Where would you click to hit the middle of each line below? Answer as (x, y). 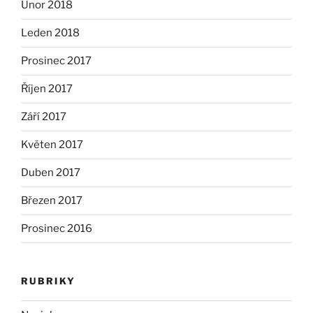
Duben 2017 (51, 173)
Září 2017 (44, 117)
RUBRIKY (49, 281)
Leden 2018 (50, 33)
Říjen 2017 (47, 89)
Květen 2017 (52, 145)
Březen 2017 (52, 201)
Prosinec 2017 (56, 61)
